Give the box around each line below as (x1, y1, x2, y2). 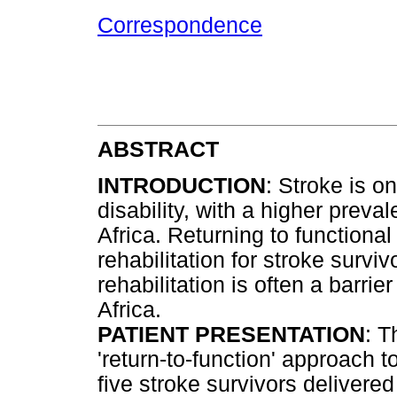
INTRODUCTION (97, 174, 266, 198)
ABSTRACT (97, 137, 219, 162)
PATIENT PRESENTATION (97, 323, 365, 347)
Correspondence (97, 13, 262, 38)
